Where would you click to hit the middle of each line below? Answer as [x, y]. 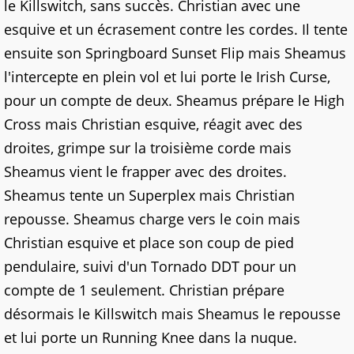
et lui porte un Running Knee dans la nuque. [151, 337]
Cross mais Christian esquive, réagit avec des [153, 124]
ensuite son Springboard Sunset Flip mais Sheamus [175, 53]
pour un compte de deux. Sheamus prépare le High [174, 100]
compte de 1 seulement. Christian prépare [144, 290]
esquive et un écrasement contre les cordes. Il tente [176, 29]
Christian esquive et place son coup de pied [149, 243]
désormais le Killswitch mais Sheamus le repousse [172, 314]
